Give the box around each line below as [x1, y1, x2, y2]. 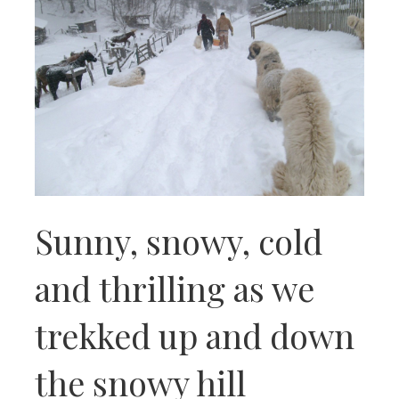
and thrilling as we [35, 265, 314, 312]
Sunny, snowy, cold [35, 218, 322, 265]
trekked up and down [35, 313, 354, 359]
